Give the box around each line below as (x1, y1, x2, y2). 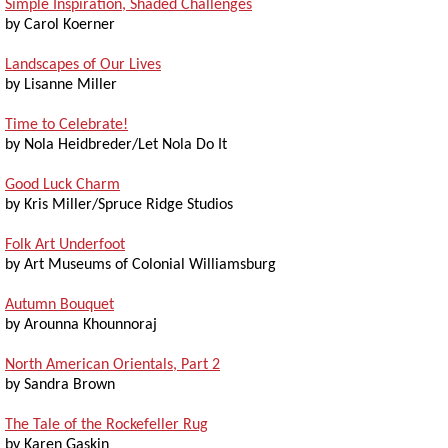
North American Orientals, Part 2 (5, 356, 220, 373)
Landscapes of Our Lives (5, 56, 161, 73)
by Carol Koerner (5, 16, 115, 33)
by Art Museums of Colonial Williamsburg (5, 256, 276, 273)
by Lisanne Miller (5, 76, 117, 93)
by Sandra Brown (5, 376, 115, 393)
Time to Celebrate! (5, 116, 128, 133)
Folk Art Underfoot (5, 236, 125, 253)
